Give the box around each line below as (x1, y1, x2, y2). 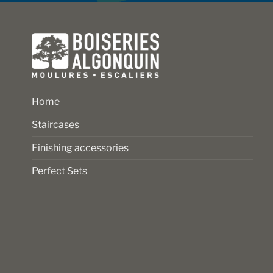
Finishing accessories (32, 142, 129, 154)
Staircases (32, 119, 79, 131)
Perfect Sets (32, 165, 87, 177)
